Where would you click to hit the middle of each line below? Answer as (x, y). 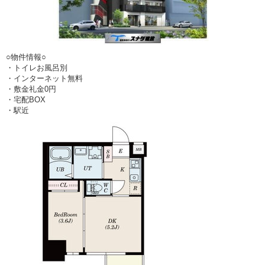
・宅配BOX (26, 99)
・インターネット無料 (44, 78)
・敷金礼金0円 (31, 89)
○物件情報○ (26, 57)
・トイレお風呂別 (37, 67)
